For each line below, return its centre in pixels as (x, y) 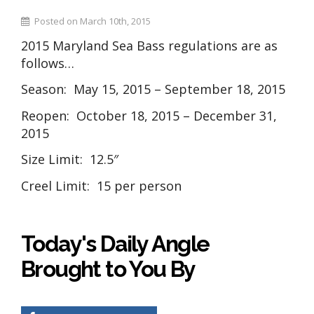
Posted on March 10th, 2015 (92, 21)
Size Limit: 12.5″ (70, 159)
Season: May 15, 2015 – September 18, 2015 (153, 89)
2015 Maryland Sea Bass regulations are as (149, 45)
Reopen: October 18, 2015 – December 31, (149, 115)
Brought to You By (108, 269)
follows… (48, 63)
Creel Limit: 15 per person (101, 185)
